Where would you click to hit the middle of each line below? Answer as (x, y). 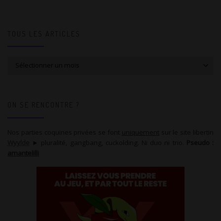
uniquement (140, 132)
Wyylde (18, 143)
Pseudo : (200, 143)
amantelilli (23, 153)
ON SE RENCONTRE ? (43, 105)
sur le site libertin (186, 132)
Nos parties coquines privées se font (65, 132)
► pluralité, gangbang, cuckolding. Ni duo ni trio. (108, 143)
